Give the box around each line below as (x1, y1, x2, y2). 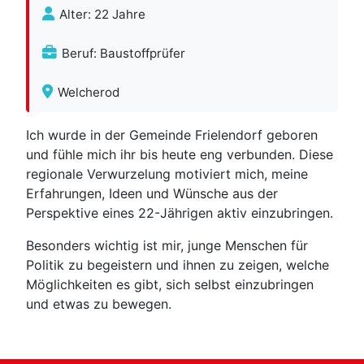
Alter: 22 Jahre (59, 6, 146, 22)
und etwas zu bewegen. (26, 296, 171, 312)
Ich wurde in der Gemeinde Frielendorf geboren (26, 127, 318, 143)
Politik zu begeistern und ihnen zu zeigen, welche (26, 257, 329, 273)
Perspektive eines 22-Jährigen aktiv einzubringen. (26, 205, 333, 221)
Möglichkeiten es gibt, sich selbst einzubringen (26, 276, 314, 292)
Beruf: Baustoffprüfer (62, 45, 186, 61)
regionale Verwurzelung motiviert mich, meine (26, 166, 308, 182)
